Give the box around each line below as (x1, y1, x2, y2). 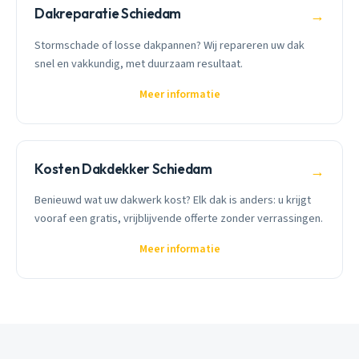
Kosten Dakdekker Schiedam (34, 159, 212, 177)
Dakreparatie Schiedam (34, 4, 182, 22)
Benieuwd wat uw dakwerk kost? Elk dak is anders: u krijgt (34, 192, 312, 209)
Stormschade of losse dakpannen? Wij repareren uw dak (34, 36, 305, 54)
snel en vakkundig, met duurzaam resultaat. (34, 54, 244, 72)
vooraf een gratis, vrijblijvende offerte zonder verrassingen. (34, 210, 324, 228)
